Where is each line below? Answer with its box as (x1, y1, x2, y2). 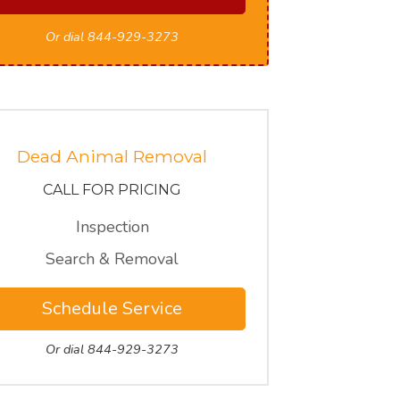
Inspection (75, 216, 149, 237)
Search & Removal (46, 248, 179, 270)
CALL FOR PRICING (43, 181, 182, 198)
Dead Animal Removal (17, 146, 208, 167)
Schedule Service (42, 296, 183, 321)
